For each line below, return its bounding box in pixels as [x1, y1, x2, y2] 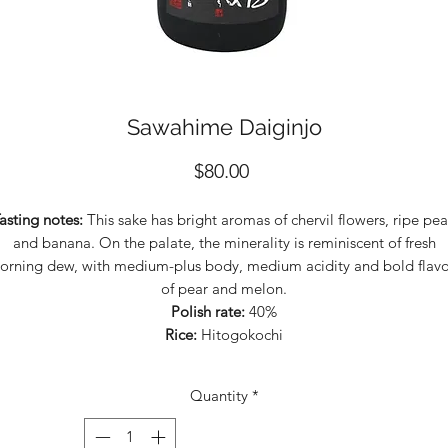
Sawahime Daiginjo [126, 113, 322, 140]
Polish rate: [171, 301, 249, 321]
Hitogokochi [201, 324, 283, 344]
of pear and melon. [161, 278, 287, 298]
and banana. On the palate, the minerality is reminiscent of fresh [12, 232, 436, 252]
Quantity [189, 385, 248, 405]
